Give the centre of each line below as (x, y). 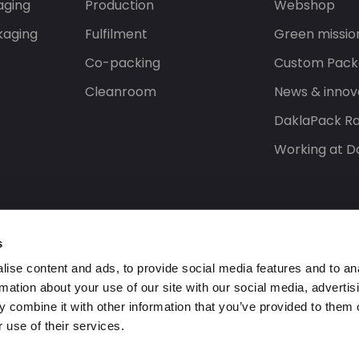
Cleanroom (120, 92)
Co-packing (122, 63)
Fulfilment (116, 34)
